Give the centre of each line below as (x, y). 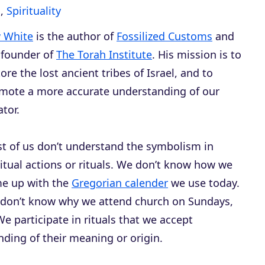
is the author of (75, 36)
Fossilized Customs (164, 36)
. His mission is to (197, 54)
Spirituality (34, 11)
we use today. (204, 183)
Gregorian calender (120, 183)
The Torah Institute (104, 54)
